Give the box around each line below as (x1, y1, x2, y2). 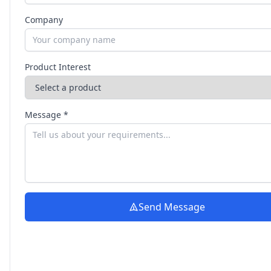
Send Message (138, 200, 205, 214)
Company (25, 14, 63, 26)
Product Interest (25, 61, 91, 73)
